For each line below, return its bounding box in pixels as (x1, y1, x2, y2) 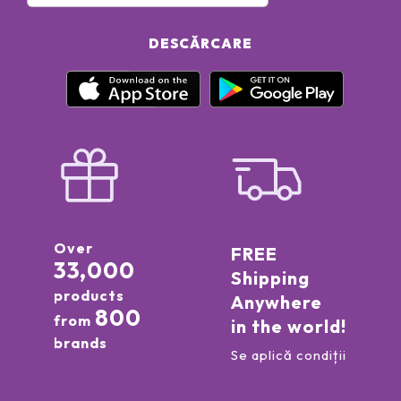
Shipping (230, 267, 310, 290)
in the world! (230, 315, 346, 338)
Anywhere (230, 291, 322, 314)
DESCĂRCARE (149, 34, 252, 52)
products (53, 286, 124, 305)
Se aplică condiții (230, 346, 346, 364)
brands (53, 334, 107, 353)
